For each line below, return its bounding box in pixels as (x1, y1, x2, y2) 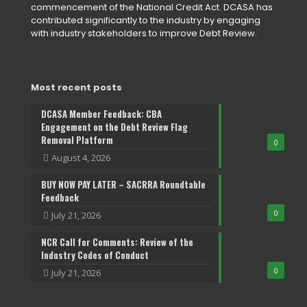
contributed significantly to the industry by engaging (31, 14, 260, 27)
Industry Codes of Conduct (41, 248, 149, 262)
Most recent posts (31, 81, 122, 95)
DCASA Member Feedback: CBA (41, 107, 162, 121)
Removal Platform (41, 133, 113, 147)
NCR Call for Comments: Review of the (41, 235, 193, 249)
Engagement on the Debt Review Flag (41, 120, 188, 134)
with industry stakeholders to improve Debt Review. (31, 27, 257, 40)
